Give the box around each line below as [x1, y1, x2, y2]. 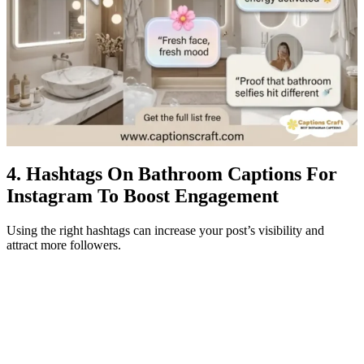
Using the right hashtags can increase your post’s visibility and [6, 223, 324, 237]
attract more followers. [6, 237, 121, 252]
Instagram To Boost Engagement [6, 184, 279, 206]
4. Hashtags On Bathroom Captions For [6, 162, 337, 184]
